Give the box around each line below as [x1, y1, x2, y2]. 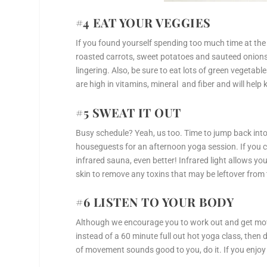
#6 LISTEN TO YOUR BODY [76, 193, 234, 210]
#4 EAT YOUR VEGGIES [76, 14, 211, 31]
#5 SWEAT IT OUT [76, 104, 181, 120]
